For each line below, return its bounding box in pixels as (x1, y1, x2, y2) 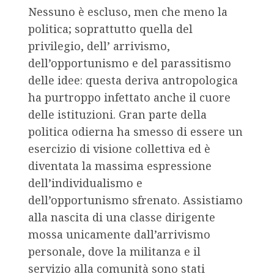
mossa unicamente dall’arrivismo (28, 227, 210, 242)
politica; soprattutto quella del (28, 21, 193, 37)
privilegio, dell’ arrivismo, (28, 39, 170, 54)
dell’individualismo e (28, 176, 143, 191)
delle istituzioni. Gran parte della (28, 107, 207, 122)
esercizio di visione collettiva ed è (28, 141, 210, 157)
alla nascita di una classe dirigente (28, 210, 215, 225)
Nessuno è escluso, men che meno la (28, 4, 228, 20)
